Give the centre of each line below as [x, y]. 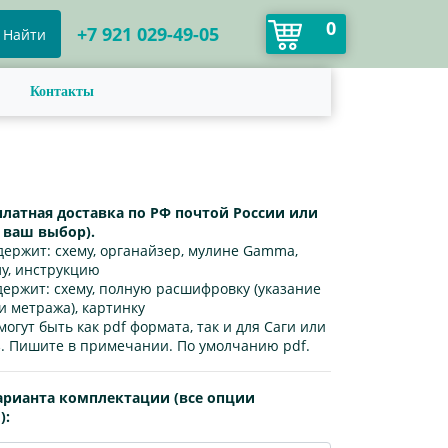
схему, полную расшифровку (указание [185, 288]
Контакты [62, 91]
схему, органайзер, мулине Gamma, [174, 250]
